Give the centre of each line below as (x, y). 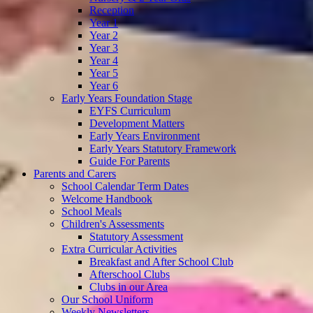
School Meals (92, 211)
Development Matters (137, 123)
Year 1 (104, 22)
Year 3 (104, 48)
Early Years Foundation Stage (127, 98)
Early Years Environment (145, 136)
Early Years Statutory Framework (163, 148)
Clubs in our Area (129, 286)
